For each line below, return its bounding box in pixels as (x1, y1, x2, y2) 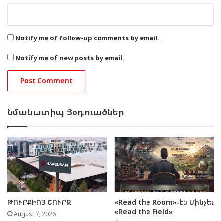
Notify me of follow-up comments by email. (15, 33, 159, 42)
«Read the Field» (114, 207, 173, 217)
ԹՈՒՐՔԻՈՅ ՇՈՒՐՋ (7, 197, 71, 207)
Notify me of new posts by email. (15, 53, 124, 62)
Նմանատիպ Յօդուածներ (7, 106, 124, 118)
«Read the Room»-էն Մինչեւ (114, 197, 214, 207)
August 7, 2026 (14, 210, 56, 219)
